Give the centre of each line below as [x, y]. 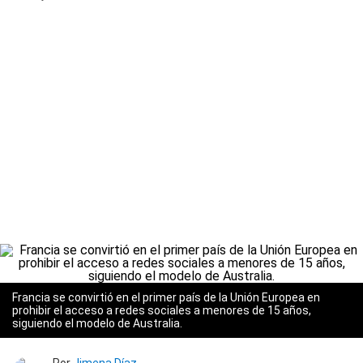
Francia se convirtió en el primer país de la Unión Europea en [166, 297]
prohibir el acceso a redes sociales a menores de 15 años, [162, 310]
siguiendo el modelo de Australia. [97, 323]
